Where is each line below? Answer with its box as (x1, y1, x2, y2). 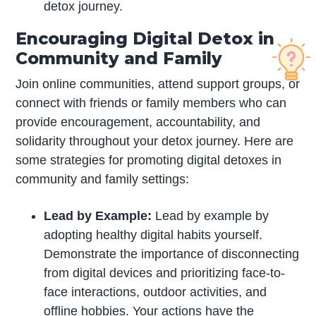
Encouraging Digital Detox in (16, 28, 275, 49)
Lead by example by (155, 208, 269, 223)
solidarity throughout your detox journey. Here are (16, 133, 294, 148)
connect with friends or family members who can (16, 95, 287, 110)
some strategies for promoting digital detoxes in (16, 152, 282, 167)
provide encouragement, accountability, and (16, 114, 261, 129)
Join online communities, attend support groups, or (16, 76, 300, 91)
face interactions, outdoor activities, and (44, 284, 267, 299)
